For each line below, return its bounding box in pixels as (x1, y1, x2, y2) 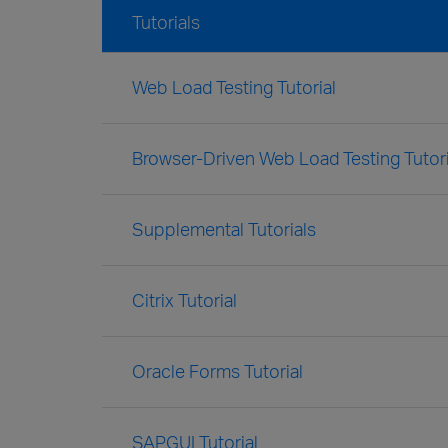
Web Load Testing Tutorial (132, 76, 336, 98)
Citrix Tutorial (132, 289, 237, 311)
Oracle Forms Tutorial (132, 360, 303, 382)
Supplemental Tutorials (132, 218, 316, 240)
